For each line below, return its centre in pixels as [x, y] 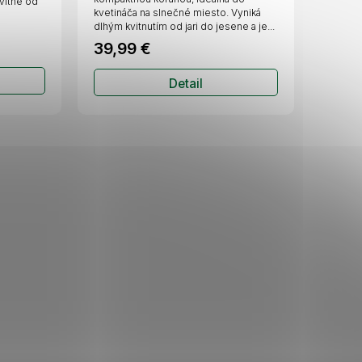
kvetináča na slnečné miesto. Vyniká [177, 13]
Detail [185, 84]
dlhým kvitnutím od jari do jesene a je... [184, 27]
